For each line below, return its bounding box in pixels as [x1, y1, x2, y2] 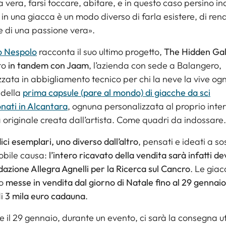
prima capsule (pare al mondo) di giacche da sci [23, 87, 210, 99]
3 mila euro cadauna [5, 190, 85, 202]
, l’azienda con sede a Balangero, [89, 60, 221, 72]
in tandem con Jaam [8, 60, 89, 72]
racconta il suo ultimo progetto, [39, 46, 164, 58]
